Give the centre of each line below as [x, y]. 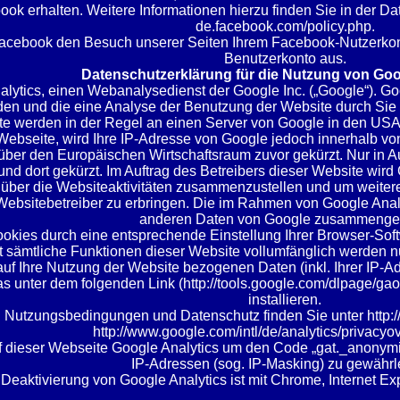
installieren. [285, 300]
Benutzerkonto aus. [285, 58]
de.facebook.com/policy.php [283, 26]
